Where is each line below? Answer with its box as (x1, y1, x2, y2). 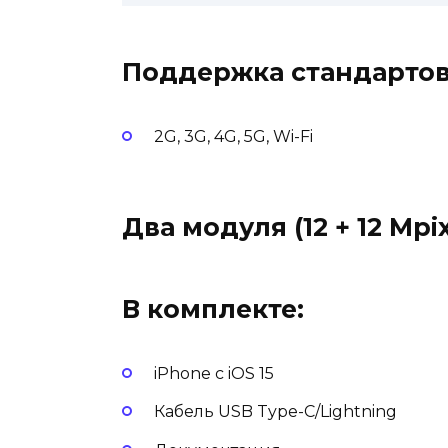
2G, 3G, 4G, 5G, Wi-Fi (154, 126, 313, 146)
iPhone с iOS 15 (154, 364, 274, 384)
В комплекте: (122, 293, 304, 324)
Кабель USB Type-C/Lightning (154, 402, 397, 422)
